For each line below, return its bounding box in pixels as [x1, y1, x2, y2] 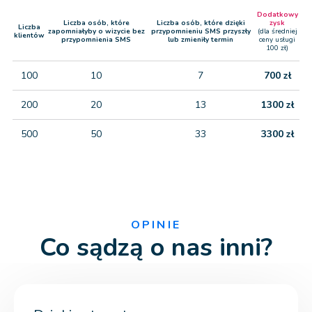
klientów [14, 31, 45, 41]
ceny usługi [259, 35, 295, 45]
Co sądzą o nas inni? [40, 231, 272, 265]
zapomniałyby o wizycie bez [47, 26, 145, 37]
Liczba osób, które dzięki [156, 18, 245, 29]
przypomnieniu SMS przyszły [150, 26, 251, 37]
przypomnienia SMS [61, 35, 131, 45]
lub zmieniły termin [168, 35, 233, 45]
